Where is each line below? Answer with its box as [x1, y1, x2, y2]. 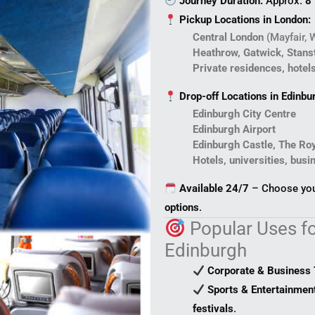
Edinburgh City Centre [193, 108, 296, 121]
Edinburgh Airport [193, 123, 276, 136]
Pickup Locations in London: [179, 13, 311, 27]
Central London [193, 31, 264, 44]
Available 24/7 [179, 182, 250, 195]
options [165, 201, 199, 214]
